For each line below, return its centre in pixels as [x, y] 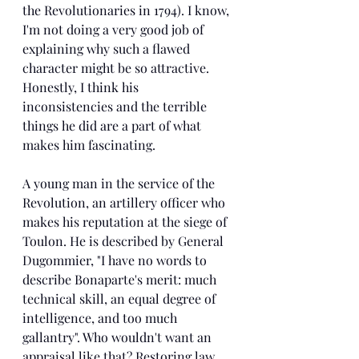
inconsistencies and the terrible [116, 106]
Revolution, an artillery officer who [125, 202]
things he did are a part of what [113, 125]
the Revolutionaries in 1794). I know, [127, 10]
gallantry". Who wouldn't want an [119, 337]
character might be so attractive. [117, 68]
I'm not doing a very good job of [115, 29]
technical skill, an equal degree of [121, 298]
